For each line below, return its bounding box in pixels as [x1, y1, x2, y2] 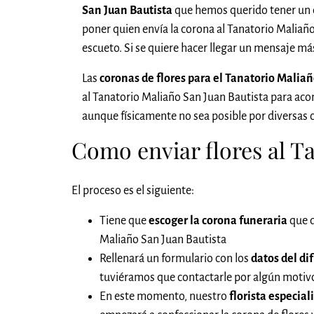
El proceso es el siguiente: [71, 184, 194, 198]
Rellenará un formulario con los [100, 252, 251, 266]
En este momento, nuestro [100, 290, 227, 303]
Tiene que [100, 214, 149, 228]
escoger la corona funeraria [149, 214, 287, 228]
